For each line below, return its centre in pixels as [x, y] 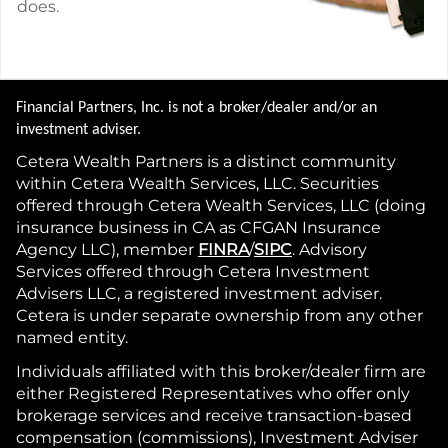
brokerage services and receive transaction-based [214, 415]
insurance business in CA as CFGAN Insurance [198, 227]
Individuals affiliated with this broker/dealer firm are [221, 371]
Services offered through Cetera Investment [193, 271]
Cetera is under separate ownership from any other [219, 315]
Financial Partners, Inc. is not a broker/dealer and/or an [196, 108]
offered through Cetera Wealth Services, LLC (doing [221, 205]
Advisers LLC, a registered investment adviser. [199, 293]
